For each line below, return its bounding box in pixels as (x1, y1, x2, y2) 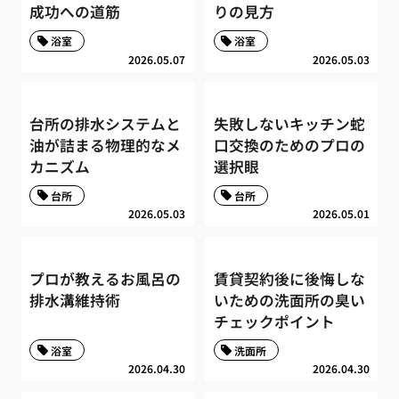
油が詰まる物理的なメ (29, 134, 182, 157)
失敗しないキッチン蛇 (213, 113, 365, 135)
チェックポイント (213, 310, 335, 332)
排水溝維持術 (29, 289, 121, 311)
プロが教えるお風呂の (29, 267, 182, 289)
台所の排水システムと (29, 113, 182, 135)
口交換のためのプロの (213, 134, 365, 157)
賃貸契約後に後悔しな (213, 267, 365, 289)
